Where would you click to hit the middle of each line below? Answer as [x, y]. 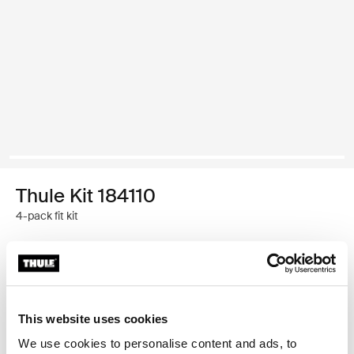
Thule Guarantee [87, 271]
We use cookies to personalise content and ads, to [158, 344]
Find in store [75, 300]
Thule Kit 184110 [86, 196]
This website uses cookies [93, 318]
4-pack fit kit [47, 216]
